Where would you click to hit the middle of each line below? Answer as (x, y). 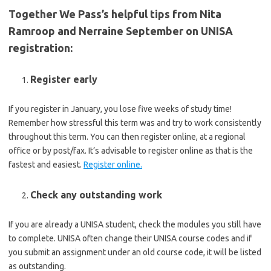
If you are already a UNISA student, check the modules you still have (135, 224)
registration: (41, 48)
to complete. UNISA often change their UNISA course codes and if (130, 238)
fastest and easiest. (46, 165)
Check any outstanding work (96, 195)
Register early (64, 79)
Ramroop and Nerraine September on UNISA (121, 31)
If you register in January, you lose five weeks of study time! (120, 109)
